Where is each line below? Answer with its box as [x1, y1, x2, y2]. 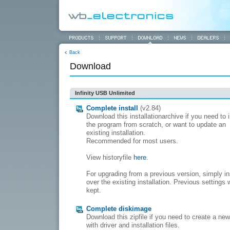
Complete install [86, 104, 138, 112]
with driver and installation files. [86, 221, 180, 229]
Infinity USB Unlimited [75, 90, 135, 96]
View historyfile [86, 154, 133, 161]
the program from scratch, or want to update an [86, 121, 226, 128]
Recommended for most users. [86, 137, 178, 145]
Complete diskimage [86, 205, 151, 213]
